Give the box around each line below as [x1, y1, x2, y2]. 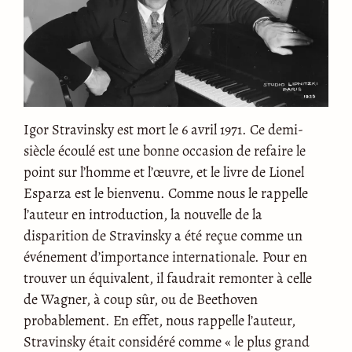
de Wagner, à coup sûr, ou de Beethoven [24, 288, 258, 309]
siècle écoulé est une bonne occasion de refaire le [24, 140, 306, 160]
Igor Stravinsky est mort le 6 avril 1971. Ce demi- [24, 119, 303, 139]
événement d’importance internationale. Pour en [24, 246, 307, 266]
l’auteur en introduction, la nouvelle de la [24, 203, 262, 224]
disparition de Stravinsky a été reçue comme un [24, 225, 302, 245]
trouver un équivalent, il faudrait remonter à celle [24, 267, 312, 288]
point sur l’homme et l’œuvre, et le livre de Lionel [24, 161, 304, 181]
